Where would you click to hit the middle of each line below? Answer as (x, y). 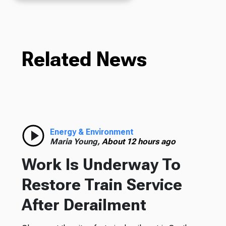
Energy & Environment (92, 132)
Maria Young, (76, 141)
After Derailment (84, 205)
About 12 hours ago (138, 141)
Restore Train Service (102, 184)
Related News (84, 59)
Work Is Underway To (101, 164)
